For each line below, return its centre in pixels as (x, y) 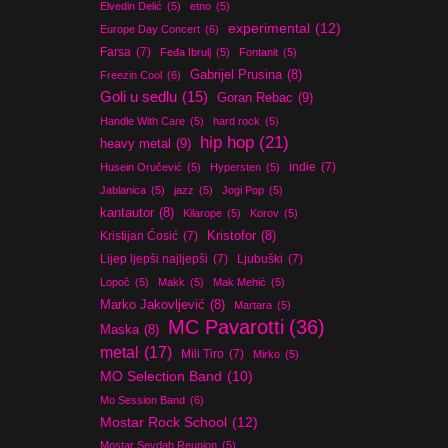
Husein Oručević (141, 167)
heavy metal (136, 143)
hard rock (237, 121)
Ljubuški (260, 259)
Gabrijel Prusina (236, 75)
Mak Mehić (240, 282)
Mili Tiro (203, 354)
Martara (253, 305)
